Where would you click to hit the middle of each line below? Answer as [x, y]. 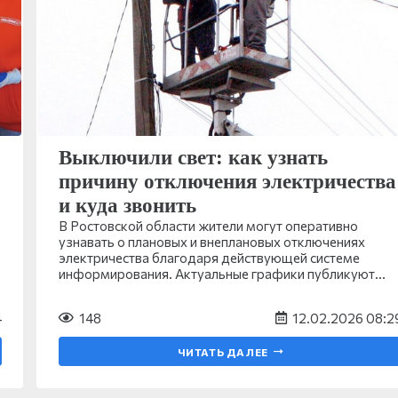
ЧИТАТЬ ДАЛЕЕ [223, 351]
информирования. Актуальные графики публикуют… [222, 273]
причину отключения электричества [227, 181]
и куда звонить [127, 205]
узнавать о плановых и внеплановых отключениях [211, 241]
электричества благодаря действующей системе [209, 257]
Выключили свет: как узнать [193, 157]
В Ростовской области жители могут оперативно [208, 225]
